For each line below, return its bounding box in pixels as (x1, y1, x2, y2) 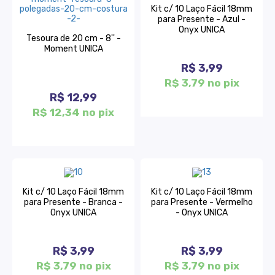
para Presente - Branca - (24, 197, 123, 208)
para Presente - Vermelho (150, 197, 253, 208)
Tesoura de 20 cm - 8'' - (26, 33, 121, 44)
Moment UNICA (44, 43, 103, 54)
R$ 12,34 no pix (33, 106, 114, 118)
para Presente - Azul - (158, 14, 246, 25)
